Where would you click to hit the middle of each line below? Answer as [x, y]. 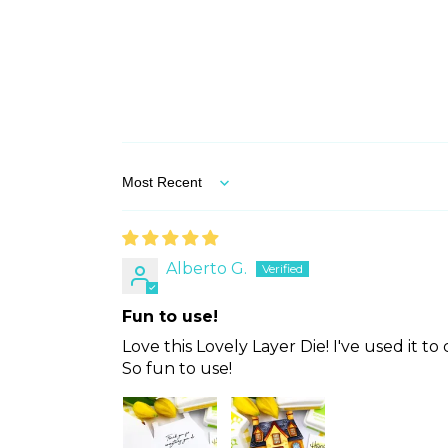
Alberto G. [206, 269]
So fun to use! [177, 369]
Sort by [150, 192]
